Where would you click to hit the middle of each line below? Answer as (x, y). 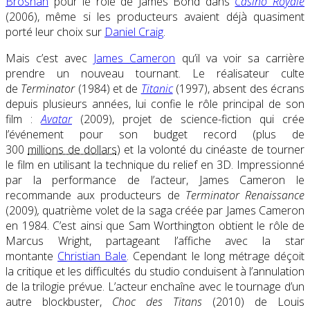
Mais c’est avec (50, 58)
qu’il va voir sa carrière (240, 58)
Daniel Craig (134, 32)
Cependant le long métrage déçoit (219, 256)
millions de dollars (72, 150)
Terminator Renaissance (245, 195)
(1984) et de (108, 89)
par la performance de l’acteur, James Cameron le (155, 180)
